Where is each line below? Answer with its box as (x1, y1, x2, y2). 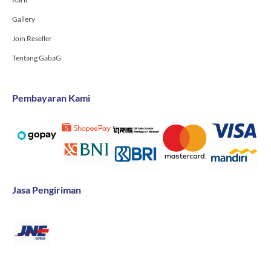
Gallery (12, 14, 35, 24)
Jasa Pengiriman (12, 183, 81, 195)
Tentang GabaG (12, 53, 61, 62)
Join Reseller (12, 33, 52, 43)
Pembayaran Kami (12, 91, 90, 103)
